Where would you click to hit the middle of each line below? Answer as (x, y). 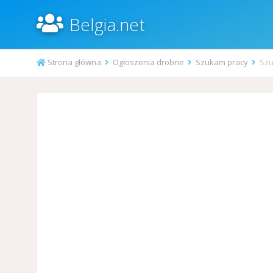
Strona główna (74, 62)
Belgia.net (107, 24)
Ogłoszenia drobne (149, 62)
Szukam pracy (222, 62)
